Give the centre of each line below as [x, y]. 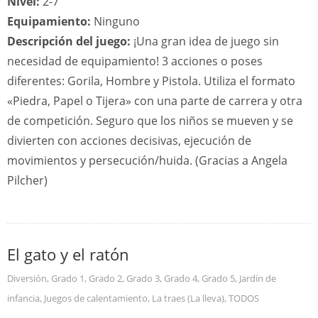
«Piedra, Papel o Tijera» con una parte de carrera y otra [155, 101]
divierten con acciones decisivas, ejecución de [129, 141]
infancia [23, 298]
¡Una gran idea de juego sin [205, 41]
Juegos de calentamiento [96, 298]
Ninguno [115, 21]
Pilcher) [27, 180]
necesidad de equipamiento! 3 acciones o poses [135, 61]
